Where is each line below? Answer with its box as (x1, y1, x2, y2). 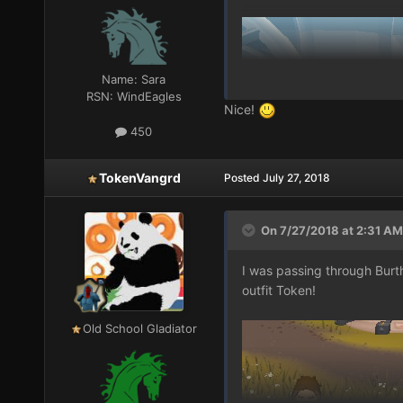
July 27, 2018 (262, 170, 330, 184)
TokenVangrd (99, 169, 182, 185)
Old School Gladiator (83, 320, 198, 336)
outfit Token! (241, 282, 316, 298)
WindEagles (116, 89, 182, 104)
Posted (223, 170, 263, 184)
